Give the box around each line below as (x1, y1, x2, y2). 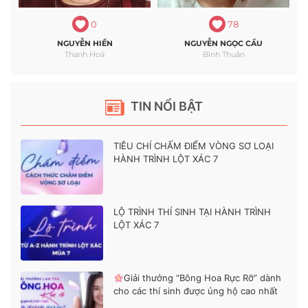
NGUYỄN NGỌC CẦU (184, 38, 263, 49)
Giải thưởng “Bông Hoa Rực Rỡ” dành (123, 272, 281, 284)
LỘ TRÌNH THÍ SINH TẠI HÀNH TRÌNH (113, 206, 271, 218)
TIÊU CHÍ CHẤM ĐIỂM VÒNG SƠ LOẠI (113, 140, 274, 152)
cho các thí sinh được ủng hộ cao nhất (113, 285, 278, 297)
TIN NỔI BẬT (128, 99, 203, 114)
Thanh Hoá (65, 49, 104, 60)
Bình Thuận (202, 49, 245, 60)
